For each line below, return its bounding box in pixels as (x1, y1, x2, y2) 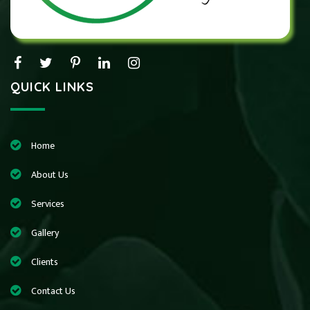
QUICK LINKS (10, 78, 94, 95)
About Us (31, 166, 69, 183)
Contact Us (31, 282, 75, 299)
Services (31, 195, 64, 212)
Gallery (31, 224, 59, 241)
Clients (31, 253, 58, 270)
